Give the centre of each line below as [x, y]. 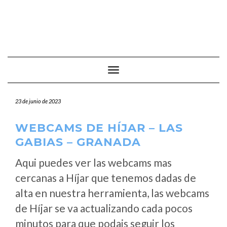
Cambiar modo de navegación [159, 71]
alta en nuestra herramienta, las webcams [112, 193]
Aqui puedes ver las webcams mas [93, 162]
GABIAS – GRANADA [78, 142]
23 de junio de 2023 [38, 101]
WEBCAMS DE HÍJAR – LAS [99, 128]
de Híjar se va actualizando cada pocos [104, 208]
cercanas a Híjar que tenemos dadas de [106, 178]
